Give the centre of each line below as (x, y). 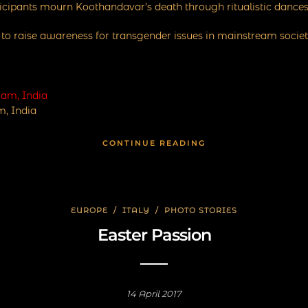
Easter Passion (154, 235)
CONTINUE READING (154, 143)
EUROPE (89, 210)
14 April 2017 (154, 294)
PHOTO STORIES (201, 210)
